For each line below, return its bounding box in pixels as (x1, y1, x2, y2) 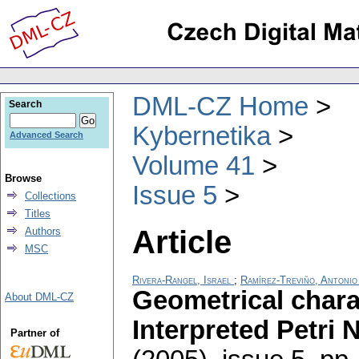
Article (132, 224, 232, 260)
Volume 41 (132, 151, 255, 180)
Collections (25, 190, 76, 202)
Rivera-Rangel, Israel (132, 274, 231, 287)
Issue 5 (132, 180, 217, 210)
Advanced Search (10, 130, 83, 139)
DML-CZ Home (132, 91, 309, 121)
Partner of (10, 327, 59, 339)
